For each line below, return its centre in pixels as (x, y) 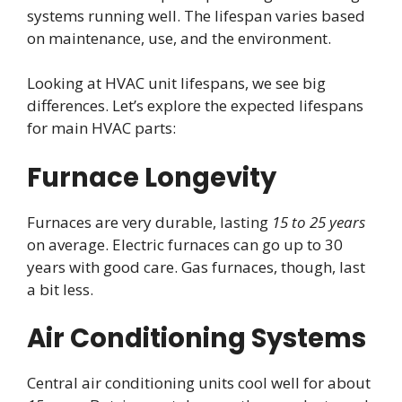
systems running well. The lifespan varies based (196, 15)
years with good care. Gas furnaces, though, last (196, 267)
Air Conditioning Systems (197, 339)
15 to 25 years (319, 222)
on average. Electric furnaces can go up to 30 (185, 244)
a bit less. (60, 289)
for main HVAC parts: (101, 128)
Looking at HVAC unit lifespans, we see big (176, 83)
